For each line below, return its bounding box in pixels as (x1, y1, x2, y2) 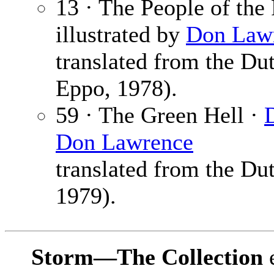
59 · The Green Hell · (56, 102, 264, 128)
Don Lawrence (56, 129, 193, 155)
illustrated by (56, 21, 186, 48)
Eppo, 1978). (56, 75, 177, 102)
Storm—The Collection (31, 244, 263, 270)
